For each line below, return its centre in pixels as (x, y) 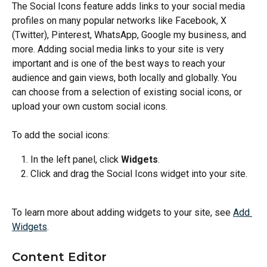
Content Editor (59, 257)
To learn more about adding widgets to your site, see (122, 213)
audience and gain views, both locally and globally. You (125, 78)
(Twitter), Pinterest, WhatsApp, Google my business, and (130, 35)
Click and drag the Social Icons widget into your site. (139, 174)
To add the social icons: (61, 135)
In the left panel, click (76, 159)
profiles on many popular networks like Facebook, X (120, 21)
